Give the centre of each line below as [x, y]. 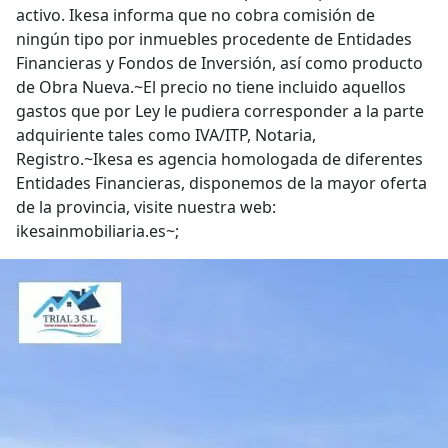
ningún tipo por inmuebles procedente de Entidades [214, 39]
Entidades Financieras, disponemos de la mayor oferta [221, 183]
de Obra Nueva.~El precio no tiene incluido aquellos [211, 87]
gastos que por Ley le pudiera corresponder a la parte [220, 111]
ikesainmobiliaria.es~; [97, 231]
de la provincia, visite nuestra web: [146, 207]
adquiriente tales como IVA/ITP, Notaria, [166, 135]
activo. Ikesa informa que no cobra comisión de [195, 15]
